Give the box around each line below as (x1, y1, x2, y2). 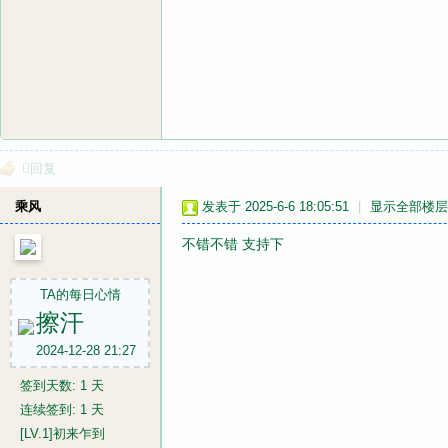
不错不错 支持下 (182, 236, 284, 252)
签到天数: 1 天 (20, 378, 104, 393)
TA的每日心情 (39, 287, 121, 302)
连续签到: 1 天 (20, 402, 104, 417)
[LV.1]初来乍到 (20, 426, 105, 441)
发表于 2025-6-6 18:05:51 (202, 199, 349, 214)
